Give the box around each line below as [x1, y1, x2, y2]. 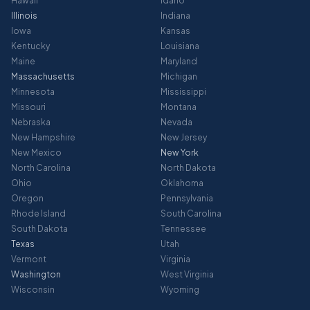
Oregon [11, 193, 44, 203]
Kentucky [11, 41, 50, 51]
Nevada [161, 117, 192, 127]
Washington [11, 269, 61, 280]
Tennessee [161, 224, 206, 234]
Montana [161, 102, 197, 112]
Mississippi [161, 86, 206, 97]
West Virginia [161, 269, 214, 280]
